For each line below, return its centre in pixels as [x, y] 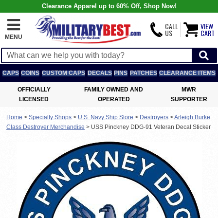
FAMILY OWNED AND [114, 90]
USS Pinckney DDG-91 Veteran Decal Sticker [151, 127]
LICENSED [34, 99]
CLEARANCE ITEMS [188, 73]
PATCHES [143, 73]
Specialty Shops [50, 117]
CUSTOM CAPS [63, 73]
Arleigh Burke [192, 117]
